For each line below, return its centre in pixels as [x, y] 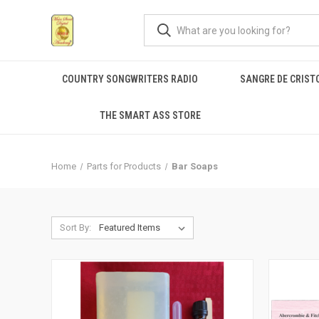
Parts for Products [124, 166]
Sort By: [75, 228]
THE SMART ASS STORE [150, 115]
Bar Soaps [194, 166]
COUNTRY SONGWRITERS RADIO [130, 79]
